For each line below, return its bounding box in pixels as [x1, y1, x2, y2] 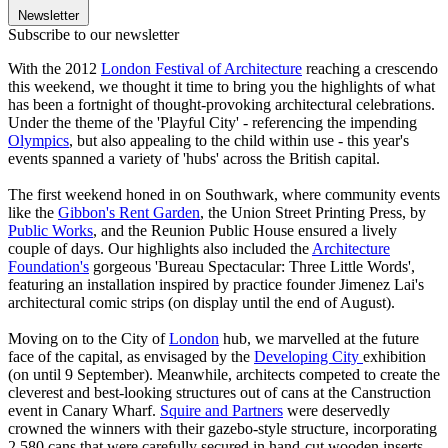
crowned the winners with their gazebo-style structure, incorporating [8, 419, 437, 437]
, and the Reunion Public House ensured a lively [93, 221, 397, 239]
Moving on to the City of [8, 329, 169, 347]
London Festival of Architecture [101, 59, 302, 77]
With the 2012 [8, 59, 101, 77]
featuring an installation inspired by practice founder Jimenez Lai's [8, 275, 424, 293]
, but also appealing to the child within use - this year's [69, 131, 409, 149]
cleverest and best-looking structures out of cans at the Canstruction [8, 383, 431, 401]
